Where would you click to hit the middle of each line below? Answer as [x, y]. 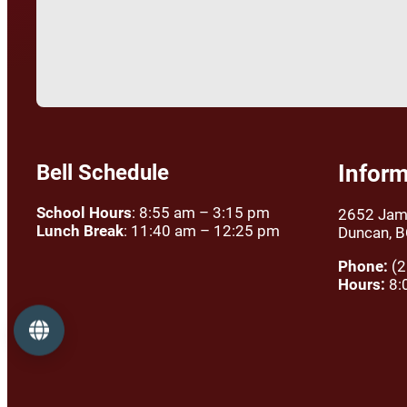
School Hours [84, 213]
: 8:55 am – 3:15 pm [201, 213]
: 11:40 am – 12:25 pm [202, 231]
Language [63, 329]
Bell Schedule [103, 173]
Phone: [363, 267]
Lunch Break [80, 231]
